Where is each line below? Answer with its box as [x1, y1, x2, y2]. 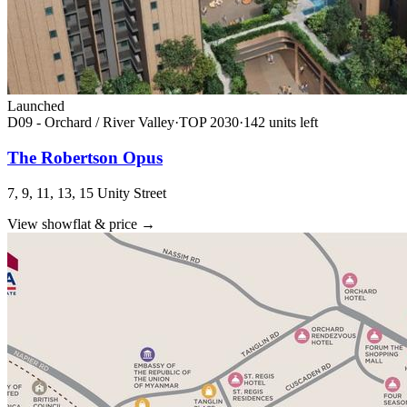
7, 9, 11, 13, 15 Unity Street [7, 184, 166, 201]
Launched [7, 98, 65, 114]
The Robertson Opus [7, 147, 163, 167]
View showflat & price [7, 215, 137, 232]
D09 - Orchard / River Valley [7, 114, 174, 131]
